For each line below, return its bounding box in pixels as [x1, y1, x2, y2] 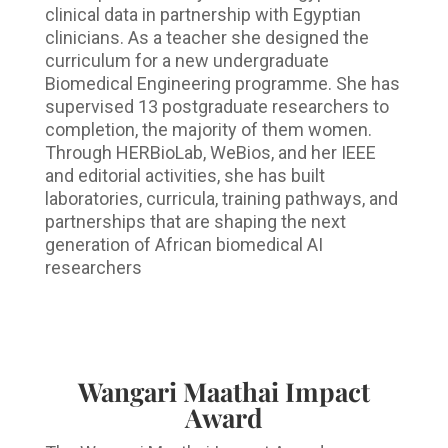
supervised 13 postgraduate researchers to [44, 96, 389, 118]
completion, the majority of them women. [44, 119, 372, 141]
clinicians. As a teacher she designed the [44, 27, 369, 49]
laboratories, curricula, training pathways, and [44, 188, 398, 210]
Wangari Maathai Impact [77, 374, 370, 410]
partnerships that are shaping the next [44, 211, 346, 233]
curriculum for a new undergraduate [44, 50, 329, 72]
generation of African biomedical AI [44, 234, 323, 256]
